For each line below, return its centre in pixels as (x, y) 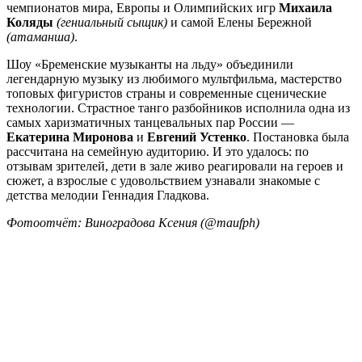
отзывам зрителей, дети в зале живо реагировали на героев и (175, 166)
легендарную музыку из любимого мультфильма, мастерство (174, 79)
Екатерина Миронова (70, 137)
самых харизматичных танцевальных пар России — (150, 123)
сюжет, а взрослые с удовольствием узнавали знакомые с (163, 181)
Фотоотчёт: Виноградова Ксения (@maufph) (133, 223)
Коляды (30, 23)
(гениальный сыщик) (112, 23)
